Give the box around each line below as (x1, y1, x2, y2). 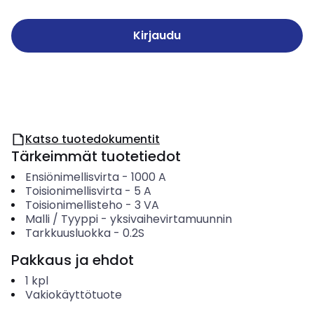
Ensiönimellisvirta (25, 169, 119, 185)
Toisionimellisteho (25, 197, 123, 213)
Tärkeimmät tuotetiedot (11, 146, 181, 166)
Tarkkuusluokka (25, 225, 111, 241)
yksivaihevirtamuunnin (109, 211, 232, 227)
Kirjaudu (133, 27, 181, 43)
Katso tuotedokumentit (25, 131, 160, 147)
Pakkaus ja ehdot (11, 250, 134, 270)
